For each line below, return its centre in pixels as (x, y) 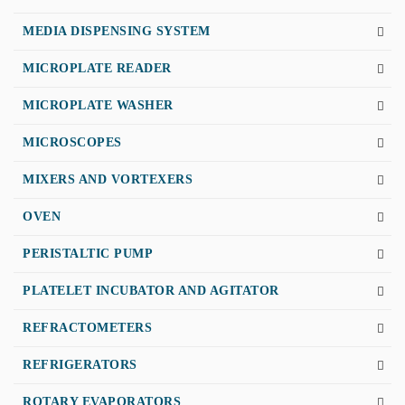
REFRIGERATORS (80, 365)
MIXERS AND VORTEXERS (108, 179)
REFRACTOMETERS (87, 328)
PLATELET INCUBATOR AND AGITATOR (151, 291)
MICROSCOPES (72, 142)
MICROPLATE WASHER (98, 105)
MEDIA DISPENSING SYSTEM (117, 31)
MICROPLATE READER (97, 68)
